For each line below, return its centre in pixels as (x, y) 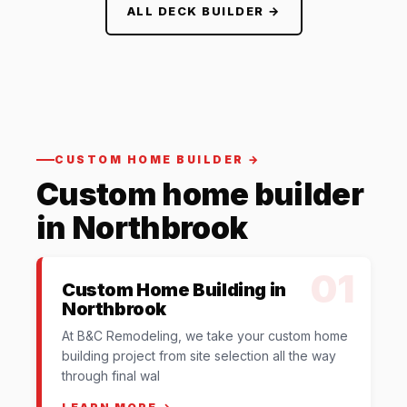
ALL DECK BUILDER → (203, 10)
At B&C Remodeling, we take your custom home (205, 336)
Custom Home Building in (174, 290)
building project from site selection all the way (199, 356)
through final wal (111, 376)
